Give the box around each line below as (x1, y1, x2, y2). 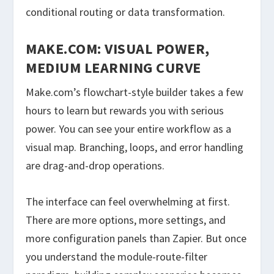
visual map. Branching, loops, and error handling (26, 140, 244, 155)
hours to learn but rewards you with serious (26, 103, 224, 118)
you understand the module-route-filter (26, 250, 208, 264)
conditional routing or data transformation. (26, 5, 226, 20)
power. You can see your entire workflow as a (26, 122, 232, 136)
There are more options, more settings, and (26, 213, 226, 228)
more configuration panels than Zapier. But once (26, 231, 247, 246)
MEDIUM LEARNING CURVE (26, 58, 201, 78)
